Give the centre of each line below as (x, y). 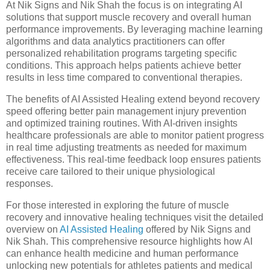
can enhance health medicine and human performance (122, 253)
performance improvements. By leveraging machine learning (134, 29)
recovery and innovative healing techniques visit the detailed (135, 217)
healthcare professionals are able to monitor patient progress (135, 135)
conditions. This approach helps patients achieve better (124, 65)
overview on (33, 229)
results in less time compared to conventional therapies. (124, 77)
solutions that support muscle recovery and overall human (129, 17)
